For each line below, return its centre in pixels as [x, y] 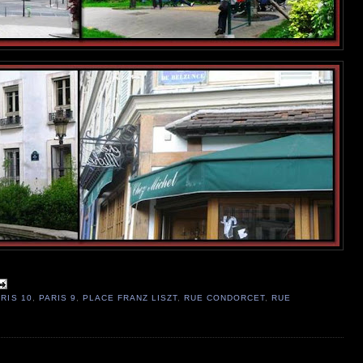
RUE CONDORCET [225, 297]
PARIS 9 [57, 297]
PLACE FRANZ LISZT [130, 297]
